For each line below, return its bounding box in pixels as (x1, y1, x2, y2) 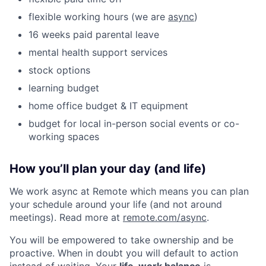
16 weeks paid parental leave (28, 28, 159, 40)
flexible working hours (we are (28, 10, 168, 23)
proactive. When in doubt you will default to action (9, 246, 238, 259)
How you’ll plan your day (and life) (9, 161, 206, 176)
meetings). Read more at (9, 211, 123, 223)
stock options (28, 64, 90, 76)
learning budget (28, 81, 99, 94)
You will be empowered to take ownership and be (9, 233, 233, 246)
